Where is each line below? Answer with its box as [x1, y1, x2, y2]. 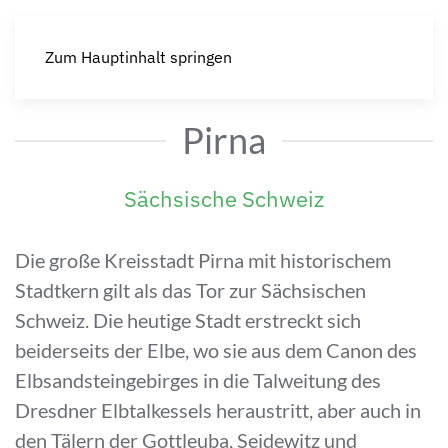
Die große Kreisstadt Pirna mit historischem [15, 248, 391, 272]
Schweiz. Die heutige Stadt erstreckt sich [15, 308, 361, 332]
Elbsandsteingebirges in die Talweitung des [15, 368, 381, 392]
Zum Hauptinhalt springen [45, 47, 232, 67]
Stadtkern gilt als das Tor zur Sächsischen [15, 278, 366, 302]
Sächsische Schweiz [124, 184, 324, 213]
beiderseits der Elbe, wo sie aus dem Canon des [15, 338, 417, 362]
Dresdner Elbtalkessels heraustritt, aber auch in [15, 398, 421, 422]
